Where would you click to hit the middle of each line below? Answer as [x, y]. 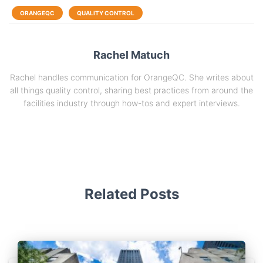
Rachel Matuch [131, 55]
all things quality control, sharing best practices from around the [131, 90]
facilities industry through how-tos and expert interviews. [131, 103]
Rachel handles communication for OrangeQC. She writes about [131, 77]
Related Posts [131, 194]
